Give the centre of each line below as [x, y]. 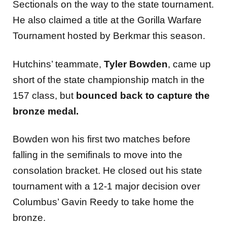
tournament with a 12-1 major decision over [106, 186]
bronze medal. [46, 111]
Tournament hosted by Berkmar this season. [109, 36]
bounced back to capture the [143, 95]
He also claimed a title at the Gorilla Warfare [107, 20]
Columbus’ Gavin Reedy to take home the [103, 202]
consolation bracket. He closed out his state [107, 171]
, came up [189, 64]
